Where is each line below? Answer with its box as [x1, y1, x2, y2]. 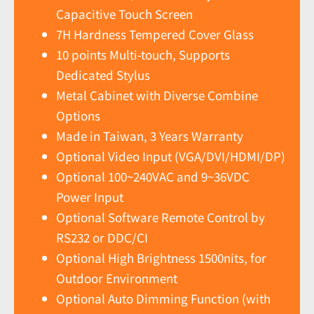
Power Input [56, 187, 123, 205]
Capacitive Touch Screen [56, 4, 193, 22]
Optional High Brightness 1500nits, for [56, 248, 266, 266]
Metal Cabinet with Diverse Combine [56, 86, 258, 104]
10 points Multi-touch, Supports [56, 45, 230, 63]
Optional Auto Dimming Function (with [56, 289, 271, 307]
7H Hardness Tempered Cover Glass [56, 25, 254, 43]
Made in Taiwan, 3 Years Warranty [56, 126, 243, 144]
